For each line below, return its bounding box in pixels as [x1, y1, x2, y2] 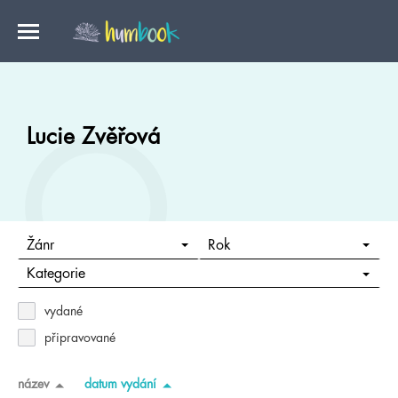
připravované [44, 331, 115, 344]
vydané [44, 305, 83, 317]
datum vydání [84, 377, 156, 390]
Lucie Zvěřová [27, 125, 160, 147]
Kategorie [26, 267, 85, 282]
